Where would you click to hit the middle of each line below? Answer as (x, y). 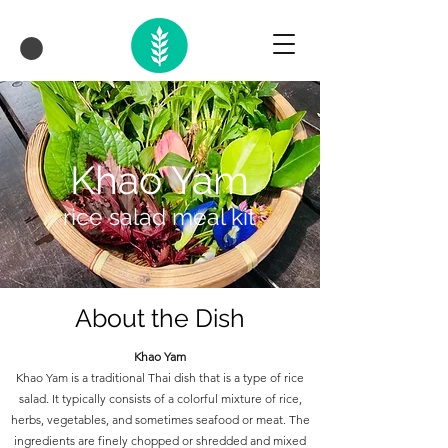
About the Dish (160, 317)
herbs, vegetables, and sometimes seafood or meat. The (160, 419)
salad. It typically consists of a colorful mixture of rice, (160, 398)
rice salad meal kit (159, 216)
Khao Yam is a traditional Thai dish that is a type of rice (160, 377)
